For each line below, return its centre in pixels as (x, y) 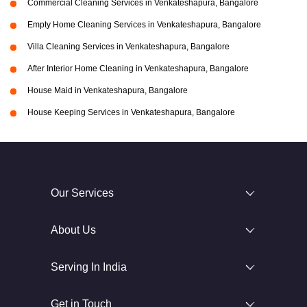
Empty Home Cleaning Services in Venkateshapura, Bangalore (144, 25)
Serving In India (89, 267)
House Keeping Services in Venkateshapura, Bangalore (131, 113)
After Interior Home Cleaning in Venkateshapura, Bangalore (138, 69)
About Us (73, 230)
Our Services (82, 193)
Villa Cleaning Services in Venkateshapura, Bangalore (128, 47)
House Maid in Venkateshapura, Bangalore (108, 91)
